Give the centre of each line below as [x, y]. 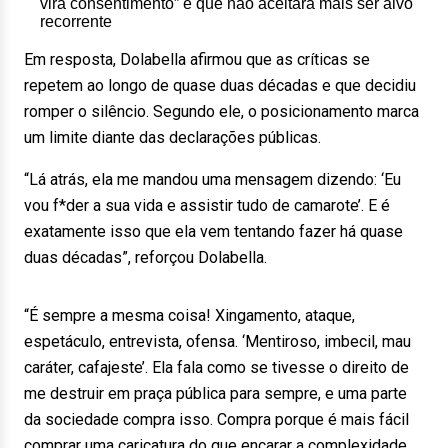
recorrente [76, 21]
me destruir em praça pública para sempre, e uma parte [215, 393]
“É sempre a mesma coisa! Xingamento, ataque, [189, 315]
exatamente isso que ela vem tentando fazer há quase [213, 231]
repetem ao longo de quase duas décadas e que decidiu [220, 85]
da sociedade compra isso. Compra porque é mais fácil [216, 419]
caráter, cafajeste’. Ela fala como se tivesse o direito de [216, 367]
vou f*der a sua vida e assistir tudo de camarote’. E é [207, 205]
